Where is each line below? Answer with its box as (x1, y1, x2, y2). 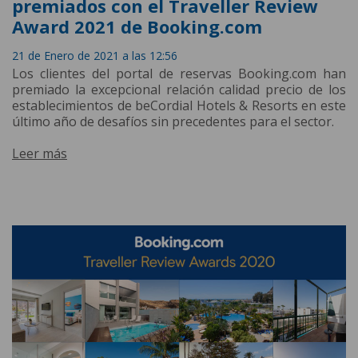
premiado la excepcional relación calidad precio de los (12, 80, 346, 98)
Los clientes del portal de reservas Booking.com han (12, 64, 346, 82)
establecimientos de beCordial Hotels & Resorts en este (12, 96, 346, 114)
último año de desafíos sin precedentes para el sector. (12, 112, 334, 130)
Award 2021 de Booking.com (12, 14, 262, 38)
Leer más (12, 144, 67, 162)
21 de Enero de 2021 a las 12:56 (12, 47, 177, 63)
